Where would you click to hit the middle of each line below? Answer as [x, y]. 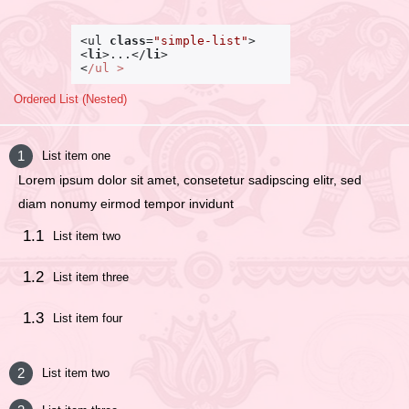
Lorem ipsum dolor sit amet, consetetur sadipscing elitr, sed [190, 180]
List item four [88, 319]
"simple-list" [201, 41]
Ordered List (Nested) [70, 100]
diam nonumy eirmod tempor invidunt [126, 204]
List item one [76, 156]
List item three [91, 278]
